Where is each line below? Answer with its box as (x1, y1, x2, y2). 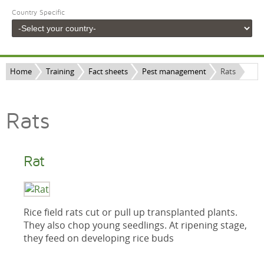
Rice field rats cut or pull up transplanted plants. (24, 206, 237, 219)
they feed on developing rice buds (24, 232, 174, 245)
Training (46, 66, 74, 77)
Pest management (142, 66, 206, 77)
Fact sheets (88, 66, 128, 77)
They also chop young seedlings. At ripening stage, (24, 219, 247, 232)
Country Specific (12, 9, 65, 16)
